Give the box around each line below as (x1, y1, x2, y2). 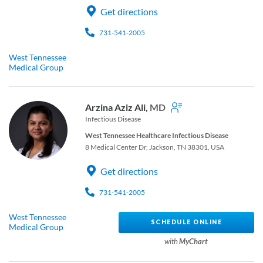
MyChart (179, 236, 208, 246)
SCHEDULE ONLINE (150, 218, 222, 226)
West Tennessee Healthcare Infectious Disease (85, 130, 228, 140)
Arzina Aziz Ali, (85, 101, 150, 113)
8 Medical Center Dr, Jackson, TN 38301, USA (85, 142, 224, 151)
